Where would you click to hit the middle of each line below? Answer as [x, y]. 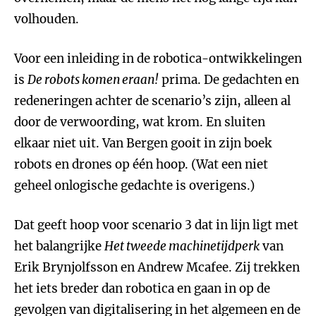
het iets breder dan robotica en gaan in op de [142, 288]
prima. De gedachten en [229, 80]
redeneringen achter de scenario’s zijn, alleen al [152, 101]
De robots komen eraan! [93, 80]
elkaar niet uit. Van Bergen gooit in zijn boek [143, 143]
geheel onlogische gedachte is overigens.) [134, 186]
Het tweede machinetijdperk [182, 246]
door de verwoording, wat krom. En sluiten [140, 122]
